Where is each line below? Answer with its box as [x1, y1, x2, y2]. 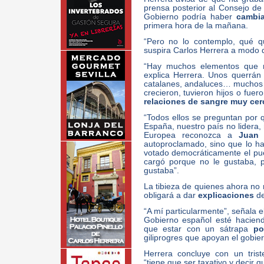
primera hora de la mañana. [143, 21, 248, 30]
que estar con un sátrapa [143, 225, 253, 233]
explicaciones [197, 191, 254, 200]
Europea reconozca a [143, 131, 239, 140]
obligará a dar [143, 191, 198, 200]
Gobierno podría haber [143, 12, 236, 21]
